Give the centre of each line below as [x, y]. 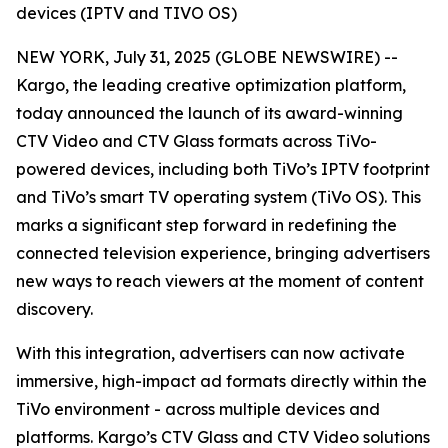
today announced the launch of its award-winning [209, 113]
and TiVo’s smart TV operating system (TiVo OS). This [218, 197]
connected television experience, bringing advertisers [223, 253]
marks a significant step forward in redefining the [206, 225]
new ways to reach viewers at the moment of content [220, 281]
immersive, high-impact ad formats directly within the [221, 381]
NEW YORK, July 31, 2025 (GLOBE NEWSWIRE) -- [207, 57]
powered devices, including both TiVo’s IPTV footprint [223, 169]
